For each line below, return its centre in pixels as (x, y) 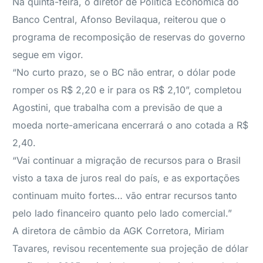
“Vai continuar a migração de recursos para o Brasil (127, 160)
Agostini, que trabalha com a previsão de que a (118, 107)
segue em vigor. (48, 55)
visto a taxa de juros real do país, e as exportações (126, 178)
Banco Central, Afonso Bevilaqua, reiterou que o (119, 19)
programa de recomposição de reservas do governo (129, 37)
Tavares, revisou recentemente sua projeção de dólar (131, 248)
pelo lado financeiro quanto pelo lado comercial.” (122, 213)
